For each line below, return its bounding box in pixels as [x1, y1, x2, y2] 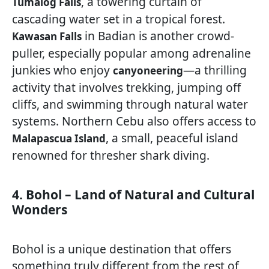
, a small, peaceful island [106, 129, 238, 146]
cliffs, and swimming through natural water [12, 95, 248, 112]
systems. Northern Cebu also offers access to [12, 112, 256, 129]
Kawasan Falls [12, 29, 82, 43]
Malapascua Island [12, 131, 106, 145]
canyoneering [113, 63, 183, 77]
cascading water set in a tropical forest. [12, 10, 225, 27]
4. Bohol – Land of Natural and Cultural [12, 186, 255, 203]
